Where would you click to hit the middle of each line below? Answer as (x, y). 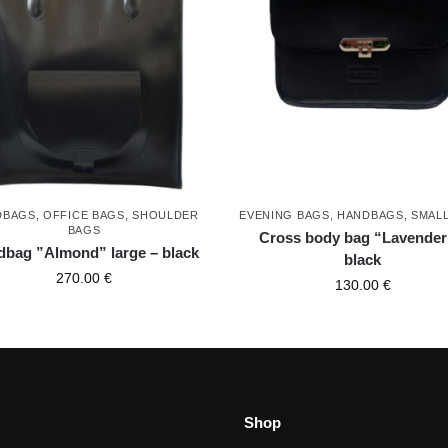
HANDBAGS (370, 214)
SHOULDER (165, 214)
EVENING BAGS (284, 214)
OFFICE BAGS (84, 214)
